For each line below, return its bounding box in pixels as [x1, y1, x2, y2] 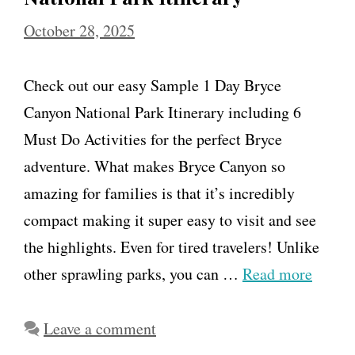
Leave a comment [44, 317, 156, 339]
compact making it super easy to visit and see [24, 208, 316, 231]
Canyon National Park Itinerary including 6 [24, 101, 301, 123]
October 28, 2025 [24, 19, 135, 41]
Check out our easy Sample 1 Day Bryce [24, 74, 281, 96]
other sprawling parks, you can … [24, 262, 242, 284]
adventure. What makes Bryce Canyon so [24, 155, 285, 177]
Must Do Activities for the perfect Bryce [24, 128, 282, 150]
